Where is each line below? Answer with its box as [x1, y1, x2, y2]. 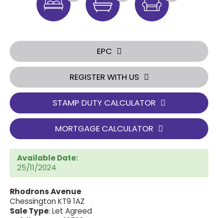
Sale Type [10, 205, 49, 216]
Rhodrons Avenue [10, 186, 81, 197]
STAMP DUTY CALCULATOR [53, 96, 156, 109]
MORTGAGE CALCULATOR [55, 122, 153, 134]
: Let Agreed [49, 205, 92, 216]
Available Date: [17, 152, 78, 163]
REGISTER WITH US [69, 71, 139, 83]
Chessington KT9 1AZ [10, 196, 85, 206]
